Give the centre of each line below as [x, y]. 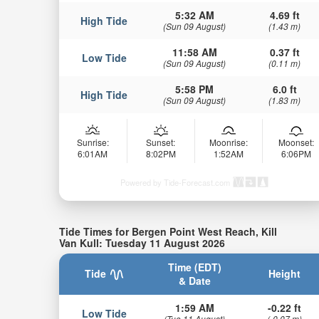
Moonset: [296, 142]
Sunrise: [93, 142]
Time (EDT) [194, 267]
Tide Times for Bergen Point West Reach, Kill [168, 231]
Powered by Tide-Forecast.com [175, 183]
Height [285, 273]
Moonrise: [228, 142]
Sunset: [161, 142]
